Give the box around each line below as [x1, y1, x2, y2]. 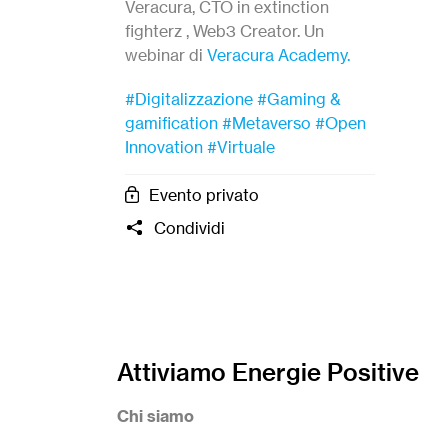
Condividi [154, 217, 225, 238]
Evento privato [148, 184, 259, 205]
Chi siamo [117, 405, 194, 426]
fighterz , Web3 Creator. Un [125, 20, 324, 41]
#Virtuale [207, 136, 275, 157]
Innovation [125, 136, 203, 157]
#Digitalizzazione [125, 88, 253, 109]
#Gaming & [257, 88, 341, 109]
